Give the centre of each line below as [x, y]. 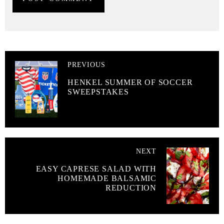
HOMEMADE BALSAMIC [107, 178]
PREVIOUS [86, 64]
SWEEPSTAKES [98, 91]
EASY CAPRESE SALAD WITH [96, 168]
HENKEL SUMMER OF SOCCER [130, 82]
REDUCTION [131, 187]
